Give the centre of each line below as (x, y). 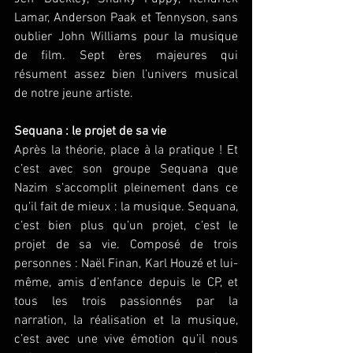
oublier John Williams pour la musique (126, 37)
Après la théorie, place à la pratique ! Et (126, 150)
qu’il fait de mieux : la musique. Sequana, (126, 207)
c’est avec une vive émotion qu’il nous (126, 339)
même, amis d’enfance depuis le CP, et (126, 282)
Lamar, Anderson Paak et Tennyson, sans (126, 18)
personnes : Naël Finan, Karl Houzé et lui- (126, 264)
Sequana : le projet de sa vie (90, 131)
